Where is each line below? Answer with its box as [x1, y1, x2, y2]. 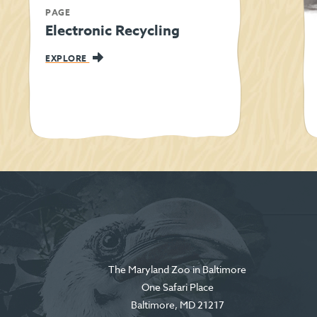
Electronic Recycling [45, 21, 180, 40]
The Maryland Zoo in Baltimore [108, 263, 247, 277]
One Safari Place [141, 280, 214, 294]
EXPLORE [45, 52, 90, 65]
